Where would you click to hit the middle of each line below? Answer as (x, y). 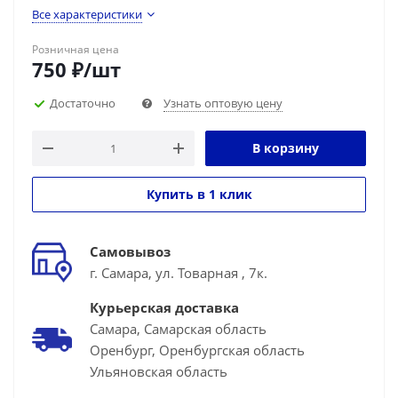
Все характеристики (87, 14)
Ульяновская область (159, 371)
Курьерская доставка (164, 307)
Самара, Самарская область (178, 329)
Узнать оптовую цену (223, 103)
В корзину (286, 148)
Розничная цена (76, 49)
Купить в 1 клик (199, 194)
